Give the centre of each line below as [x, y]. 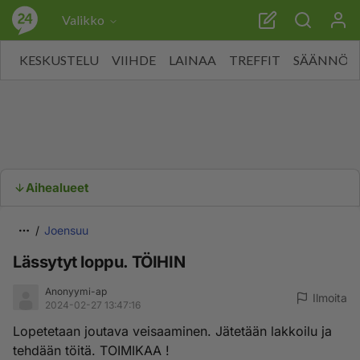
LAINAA [192, 60]
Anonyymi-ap [76, 291]
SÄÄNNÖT [325, 60]
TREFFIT [255, 60]
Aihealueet [57, 188]
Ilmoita [330, 298]
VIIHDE [134, 60]
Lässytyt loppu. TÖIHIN [99, 262]
